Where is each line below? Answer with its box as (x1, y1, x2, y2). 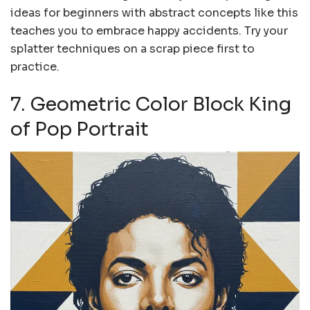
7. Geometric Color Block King (10, 93, 291, 117)
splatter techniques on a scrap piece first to (10, 42, 255, 57)
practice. (10, 60, 60, 75)
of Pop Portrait (10, 118, 149, 142)
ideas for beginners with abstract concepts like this (10, 6, 298, 21)
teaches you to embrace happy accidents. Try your (10, 24, 288, 39)
